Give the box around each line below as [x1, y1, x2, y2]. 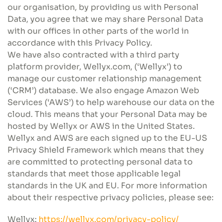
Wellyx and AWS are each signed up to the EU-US [7, 133, 207, 143]
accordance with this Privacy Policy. [7, 38, 152, 48]
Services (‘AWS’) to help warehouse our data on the [7, 97, 215, 108]
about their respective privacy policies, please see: [7, 192, 214, 203]
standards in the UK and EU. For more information [7, 180, 207, 191]
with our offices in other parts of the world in [7, 26, 189, 36]
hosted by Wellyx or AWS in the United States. [7, 121, 195, 131]
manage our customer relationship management [7, 73, 202, 84]
